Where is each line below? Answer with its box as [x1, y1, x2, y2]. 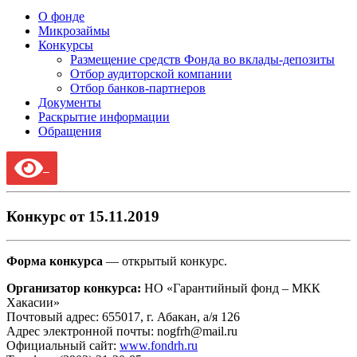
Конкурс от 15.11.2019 [6, 207, 159, 225]
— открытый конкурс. [103, 254, 227, 269]
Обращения [38, 124, 101, 138]
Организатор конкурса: [6, 281, 141, 296]
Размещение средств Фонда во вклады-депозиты [70, 53, 335, 66]
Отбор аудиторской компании [70, 67, 232, 80]
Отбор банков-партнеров [70, 81, 206, 95]
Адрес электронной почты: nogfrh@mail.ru [6, 324, 237, 339]
